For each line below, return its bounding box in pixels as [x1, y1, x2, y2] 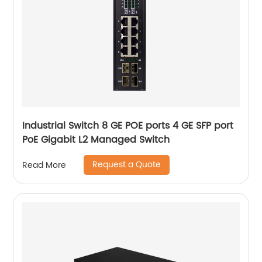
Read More [22, 158, 67, 172]
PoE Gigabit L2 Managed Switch [22, 132, 170, 147]
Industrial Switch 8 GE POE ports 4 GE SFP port [22, 118, 234, 133]
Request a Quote [92, 158, 161, 171]
